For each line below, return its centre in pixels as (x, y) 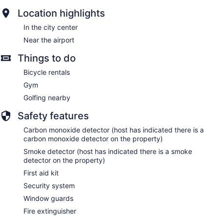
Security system (49, 186)
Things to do (47, 58)
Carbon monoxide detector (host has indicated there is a (114, 130)
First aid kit (41, 173)
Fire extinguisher (50, 211)
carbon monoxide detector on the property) (93, 139)
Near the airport (49, 40)
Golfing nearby (47, 98)
